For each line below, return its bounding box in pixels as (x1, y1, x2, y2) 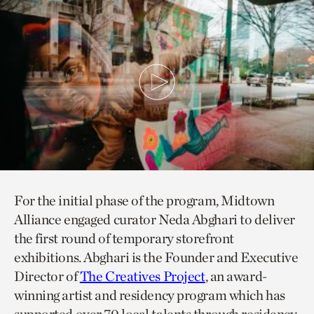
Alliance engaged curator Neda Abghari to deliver (14, 211, 295, 228)
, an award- (205, 268, 267, 285)
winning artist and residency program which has (14, 287, 285, 304)
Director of (14, 268, 80, 285)
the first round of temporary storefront (14, 230, 234, 247)
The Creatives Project (79, 268, 205, 285)
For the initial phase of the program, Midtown (14, 192, 275, 210)
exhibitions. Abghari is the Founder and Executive (14, 249, 299, 266)
